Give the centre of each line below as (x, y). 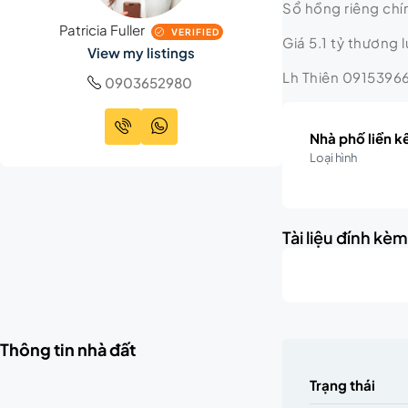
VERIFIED (194, 31)
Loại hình (334, 157)
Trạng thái (343, 385)
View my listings (142, 52)
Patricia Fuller (102, 29)
